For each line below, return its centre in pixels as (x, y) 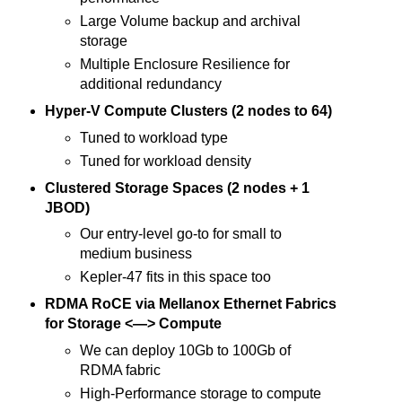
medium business (136, 254)
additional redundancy (151, 83)
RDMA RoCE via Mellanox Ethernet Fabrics (190, 304)
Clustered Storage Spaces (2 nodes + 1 (177, 188)
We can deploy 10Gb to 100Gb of (186, 351)
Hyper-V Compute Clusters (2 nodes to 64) (188, 110)
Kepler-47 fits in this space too (176, 277)
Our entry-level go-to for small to (181, 234)
